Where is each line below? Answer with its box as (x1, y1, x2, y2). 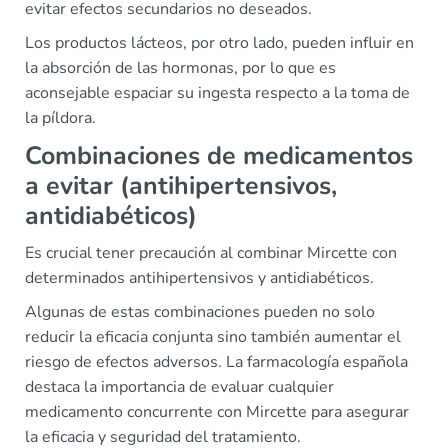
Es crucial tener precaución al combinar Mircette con (25, 242, 397, 264)
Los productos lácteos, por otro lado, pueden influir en (25, 32, 414, 54)
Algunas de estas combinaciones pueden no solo (25, 301, 375, 323)
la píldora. (25, 107, 96, 129)
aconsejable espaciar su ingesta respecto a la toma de (25, 82, 410, 104)
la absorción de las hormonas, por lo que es (25, 57, 336, 79)
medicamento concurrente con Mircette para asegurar (25, 401, 409, 423)
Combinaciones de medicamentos (25, 139, 413, 173)
